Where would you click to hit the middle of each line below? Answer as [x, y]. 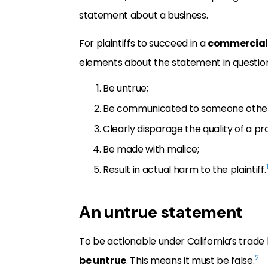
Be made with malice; [151, 149]
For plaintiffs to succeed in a [144, 43]
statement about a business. [144, 15]
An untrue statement [161, 212]
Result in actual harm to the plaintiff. [185, 169]
